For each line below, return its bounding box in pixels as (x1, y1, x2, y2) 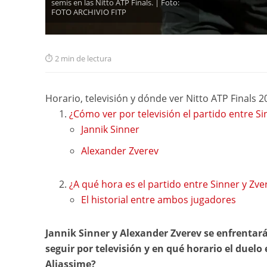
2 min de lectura (54, 53, 111, 64)
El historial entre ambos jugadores (80, 193, 236, 207)
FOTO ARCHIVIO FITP (51, 7, 126, 18)
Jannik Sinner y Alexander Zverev (45, 226, 204, 240)
